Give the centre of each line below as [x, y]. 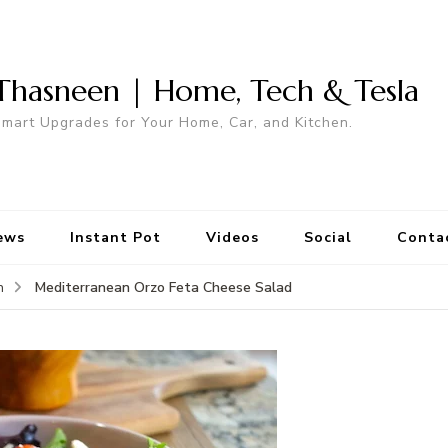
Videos [232, 237]
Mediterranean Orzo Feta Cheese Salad [163, 288]
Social [327, 237]
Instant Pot [115, 237]
